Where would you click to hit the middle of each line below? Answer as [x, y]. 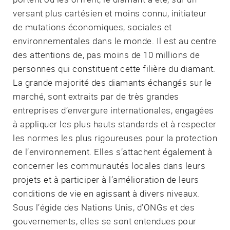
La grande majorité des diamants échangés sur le [112, 82]
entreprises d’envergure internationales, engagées [113, 110]
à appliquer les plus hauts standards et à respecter [115, 124]
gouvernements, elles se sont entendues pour [105, 221]
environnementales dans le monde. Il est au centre [115, 41]
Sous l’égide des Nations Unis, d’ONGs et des [104, 207]
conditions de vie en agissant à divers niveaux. [106, 193]
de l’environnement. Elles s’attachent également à [113, 151]
